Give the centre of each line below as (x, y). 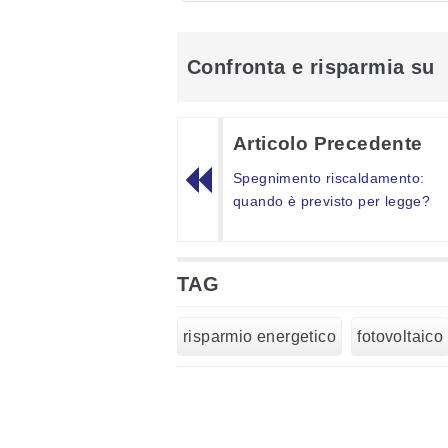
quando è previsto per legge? (332, 201)
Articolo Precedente (328, 144)
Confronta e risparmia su (311, 67)
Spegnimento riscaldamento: (329, 178)
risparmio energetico (259, 337)
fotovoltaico (400, 337)
